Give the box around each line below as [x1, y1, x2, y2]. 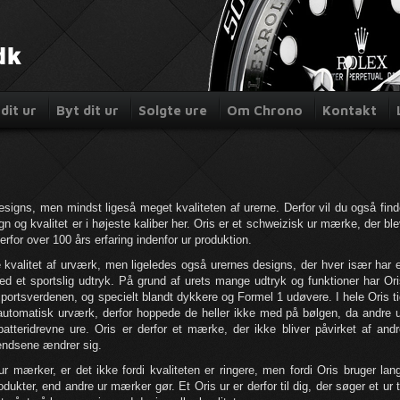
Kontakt [322, 103, 377, 118]
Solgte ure [138, 103, 207, 118]
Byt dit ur [56, 103, 119, 118]
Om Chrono [227, 103, 303, 118]
